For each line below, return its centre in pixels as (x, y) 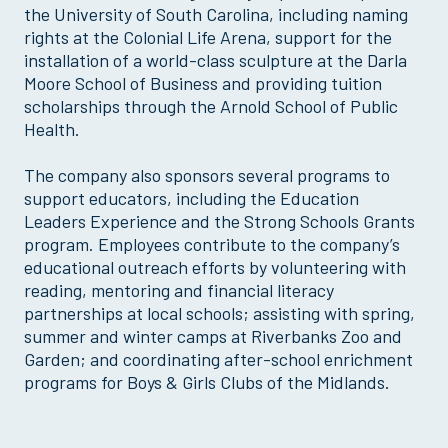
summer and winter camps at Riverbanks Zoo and (213, 335)
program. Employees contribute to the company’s (212, 243)
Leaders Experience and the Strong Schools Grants (219, 220)
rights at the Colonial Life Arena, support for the (208, 36)
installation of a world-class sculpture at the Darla (215, 59)
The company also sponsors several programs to (207, 174)
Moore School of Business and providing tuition (203, 82)
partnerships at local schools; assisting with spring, (219, 312)
